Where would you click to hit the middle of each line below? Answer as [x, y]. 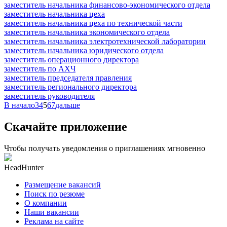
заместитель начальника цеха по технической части [93, 23]
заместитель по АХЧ [40, 68]
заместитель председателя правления [68, 78]
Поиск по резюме [54, 194]
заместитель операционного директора [71, 59]
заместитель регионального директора [70, 87]
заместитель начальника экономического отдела [87, 32]
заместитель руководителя [49, 96]
